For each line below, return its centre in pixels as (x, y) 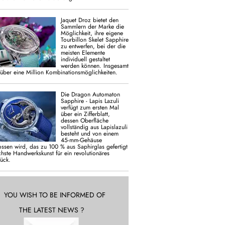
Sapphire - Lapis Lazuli (90, 101)
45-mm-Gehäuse (81, 140)
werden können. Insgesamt (95, 66)
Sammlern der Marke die (92, 26)
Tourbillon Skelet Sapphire (95, 39)
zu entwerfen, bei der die (93, 46)
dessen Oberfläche (85, 120)
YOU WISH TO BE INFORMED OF (54, 195)
